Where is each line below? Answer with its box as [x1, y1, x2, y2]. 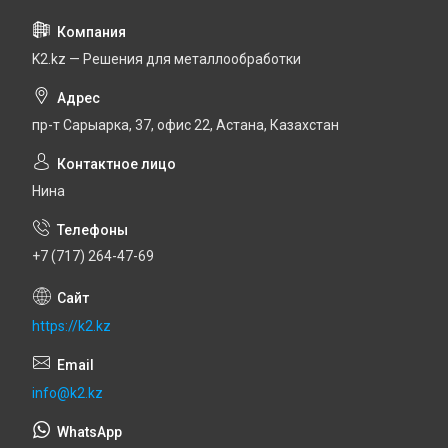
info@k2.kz [32, 385, 103, 402]
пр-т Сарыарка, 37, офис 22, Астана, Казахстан [32, 116, 339, 133]
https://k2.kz [32, 318, 111, 335]
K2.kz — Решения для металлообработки [32, 50, 301, 67]
